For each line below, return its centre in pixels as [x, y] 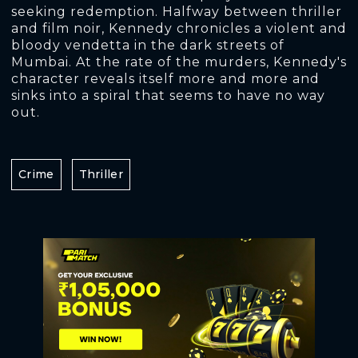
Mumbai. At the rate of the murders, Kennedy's [179, 62]
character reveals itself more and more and [165, 79]
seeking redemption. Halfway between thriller [177, 12]
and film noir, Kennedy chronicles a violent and [179, 28]
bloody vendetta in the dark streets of [148, 45]
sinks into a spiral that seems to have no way [168, 95]
